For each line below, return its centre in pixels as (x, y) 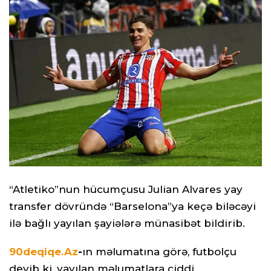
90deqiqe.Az (44, 252)
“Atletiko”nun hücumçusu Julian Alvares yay (126, 190)
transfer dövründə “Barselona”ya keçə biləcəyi (132, 207)
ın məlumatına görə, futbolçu (159, 252)
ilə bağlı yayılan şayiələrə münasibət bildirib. (127, 224)
